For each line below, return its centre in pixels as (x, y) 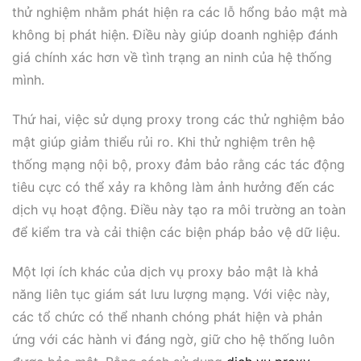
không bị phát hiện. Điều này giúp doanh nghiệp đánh (175, 35)
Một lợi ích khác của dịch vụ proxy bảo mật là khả (165, 271)
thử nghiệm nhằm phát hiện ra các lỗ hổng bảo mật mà (180, 12)
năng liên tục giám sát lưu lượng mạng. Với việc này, (171, 294)
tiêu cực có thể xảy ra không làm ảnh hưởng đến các (173, 187)
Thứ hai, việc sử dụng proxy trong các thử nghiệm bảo (178, 119)
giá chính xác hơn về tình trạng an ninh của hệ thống (172, 58)
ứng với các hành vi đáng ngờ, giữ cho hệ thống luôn (173, 339)
